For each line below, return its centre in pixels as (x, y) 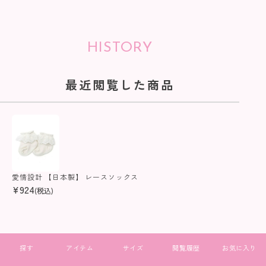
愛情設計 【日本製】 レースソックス (75, 176)
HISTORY (120, 48)
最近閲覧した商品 (120, 84)
